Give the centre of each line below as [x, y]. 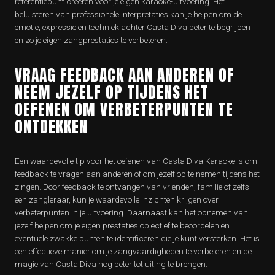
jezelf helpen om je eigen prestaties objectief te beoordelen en [122, 225]
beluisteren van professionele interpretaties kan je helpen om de [128, 14]
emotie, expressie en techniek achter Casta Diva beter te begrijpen [133, 27]
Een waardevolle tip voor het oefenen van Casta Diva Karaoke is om [136, 161]
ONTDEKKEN [51, 126]
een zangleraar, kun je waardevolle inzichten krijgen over [117, 199]
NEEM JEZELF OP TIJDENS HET [112, 92]
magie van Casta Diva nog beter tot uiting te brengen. [111, 264]
